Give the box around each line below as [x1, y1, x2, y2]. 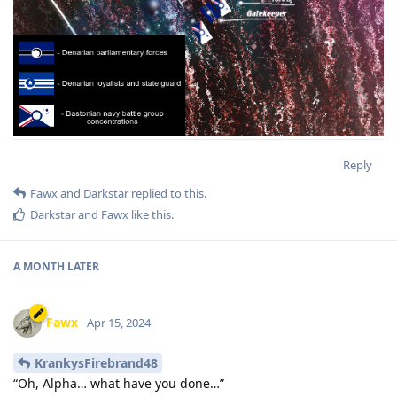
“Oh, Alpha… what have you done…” [13, 374, 224, 392]
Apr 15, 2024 [87, 314, 151, 331]
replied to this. [128, 185, 206, 202]
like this [128, 206, 171, 223]
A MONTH [13, 259, 65, 275]
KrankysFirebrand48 [35, 354, 158, 371]
